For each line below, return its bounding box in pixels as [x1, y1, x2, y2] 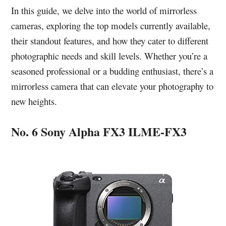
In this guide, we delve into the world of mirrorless [11, 4, 197, 17]
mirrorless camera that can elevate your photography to [11, 80, 214, 92]
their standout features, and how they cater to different [11, 34, 209, 47]
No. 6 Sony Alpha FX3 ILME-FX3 [11, 123, 187, 140]
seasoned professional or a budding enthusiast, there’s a [11, 65, 214, 77]
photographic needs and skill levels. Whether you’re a [11, 49, 208, 62]
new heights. [11, 95, 58, 107]
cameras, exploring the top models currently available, [11, 19, 211, 32]
